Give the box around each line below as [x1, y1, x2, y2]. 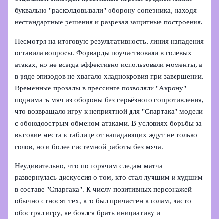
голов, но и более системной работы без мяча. [15, 142, 164, 151]
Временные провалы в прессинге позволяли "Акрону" [15, 84, 187, 92]
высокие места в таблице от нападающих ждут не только [15, 131, 197, 139]
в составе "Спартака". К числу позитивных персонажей [15, 185, 192, 193]
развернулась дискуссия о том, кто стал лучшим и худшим [15, 173, 203, 181]
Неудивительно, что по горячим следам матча [15, 161, 163, 170]
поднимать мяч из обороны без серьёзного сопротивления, [15, 95, 204, 104]
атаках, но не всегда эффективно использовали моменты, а [15, 60, 203, 68]
